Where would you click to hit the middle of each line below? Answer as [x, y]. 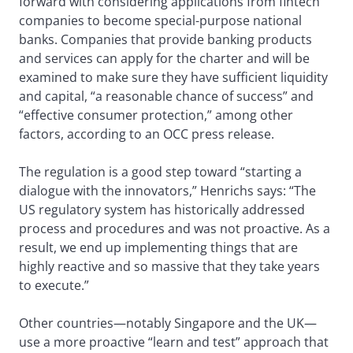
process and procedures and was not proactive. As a [175, 229]
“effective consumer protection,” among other [156, 115]
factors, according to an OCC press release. [147, 134]
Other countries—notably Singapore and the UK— [168, 323]
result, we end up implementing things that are [158, 248]
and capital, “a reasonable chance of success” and [166, 97]
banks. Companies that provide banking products [165, 40]
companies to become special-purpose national [160, 21]
